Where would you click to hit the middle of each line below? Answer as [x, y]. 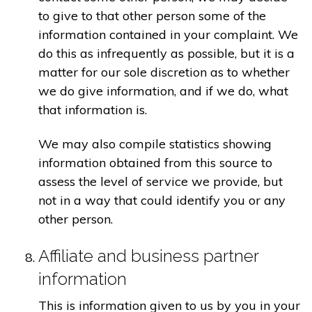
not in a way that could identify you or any [162, 201]
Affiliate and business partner [148, 256]
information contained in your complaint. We [168, 34]
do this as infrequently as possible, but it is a [166, 53]
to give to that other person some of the [152, 15]
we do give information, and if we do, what [163, 91]
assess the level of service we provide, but [161, 182]
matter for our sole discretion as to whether [164, 72]
